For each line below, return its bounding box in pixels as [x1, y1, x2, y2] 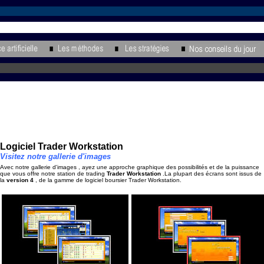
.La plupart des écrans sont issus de [160, 170, 262, 177]
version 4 [6, 177, 34, 183]
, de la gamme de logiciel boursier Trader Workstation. [33, 177, 181, 183]
